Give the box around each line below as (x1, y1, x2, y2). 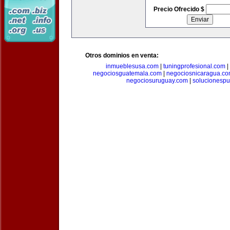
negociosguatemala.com (93, 70, 162, 77)
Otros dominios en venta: (85, 52, 159, 59)
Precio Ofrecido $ (153, 6, 206, 13)
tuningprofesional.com (163, 63, 225, 70)
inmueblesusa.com (106, 63, 159, 70)
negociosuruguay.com (126, 77, 188, 84)
